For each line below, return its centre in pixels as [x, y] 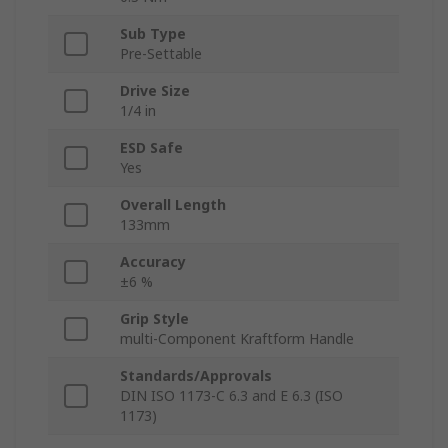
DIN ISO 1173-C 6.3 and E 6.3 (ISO [231, 396]
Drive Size [155, 91]
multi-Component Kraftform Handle [237, 339]
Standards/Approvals [196, 376]
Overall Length [173, 205]
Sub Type [153, 34]
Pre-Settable [161, 54]
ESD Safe [151, 148]
